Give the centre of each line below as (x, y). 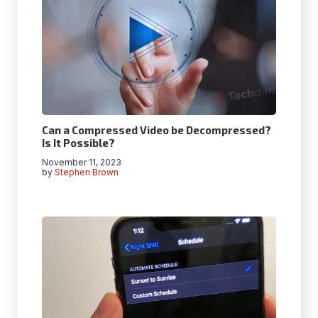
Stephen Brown (87, 172)
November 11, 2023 (82, 162)
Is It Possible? (78, 142)
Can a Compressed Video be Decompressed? (157, 130)
